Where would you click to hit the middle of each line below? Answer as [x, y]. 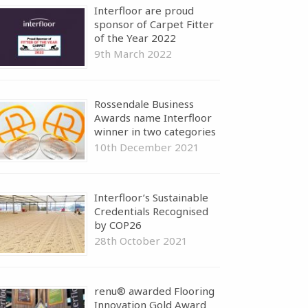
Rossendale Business [144, 103]
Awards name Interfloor [153, 117]
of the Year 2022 [135, 37]
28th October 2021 [141, 240]
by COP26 [118, 224]
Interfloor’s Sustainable [152, 197]
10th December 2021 [147, 147]
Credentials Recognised [152, 211]
